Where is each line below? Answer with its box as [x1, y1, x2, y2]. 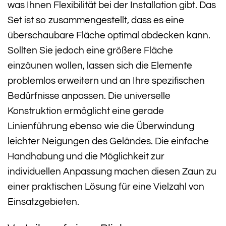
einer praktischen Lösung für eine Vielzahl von [8, 182, 204, 192]
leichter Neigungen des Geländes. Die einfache [8, 136, 209, 147]
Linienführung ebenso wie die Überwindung [8, 121, 194, 132]
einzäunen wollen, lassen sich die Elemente [8, 61, 192, 71]
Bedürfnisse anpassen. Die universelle [8, 91, 171, 101]
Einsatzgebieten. [8, 197, 79, 207]
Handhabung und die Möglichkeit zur [8, 151, 164, 162]
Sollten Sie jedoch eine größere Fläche [8, 45, 173, 56]
